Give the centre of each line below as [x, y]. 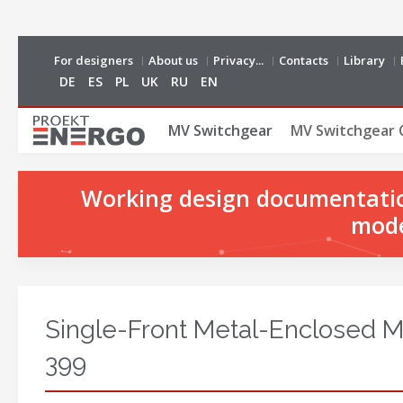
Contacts [304, 60]
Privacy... [238, 60]
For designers [94, 60]
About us [173, 60]
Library [364, 60]
